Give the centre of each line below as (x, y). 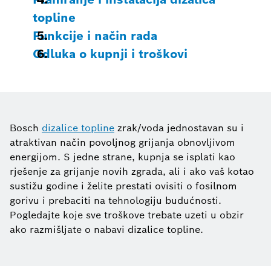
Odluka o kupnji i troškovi (110, 54)
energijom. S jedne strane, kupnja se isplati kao (122, 157)
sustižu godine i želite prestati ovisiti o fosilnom (123, 186)
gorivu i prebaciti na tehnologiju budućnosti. (116, 200)
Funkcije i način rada (95, 35)
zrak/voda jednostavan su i (179, 128)
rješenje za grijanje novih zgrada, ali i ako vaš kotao (132, 171)
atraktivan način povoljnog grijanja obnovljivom (122, 142)
